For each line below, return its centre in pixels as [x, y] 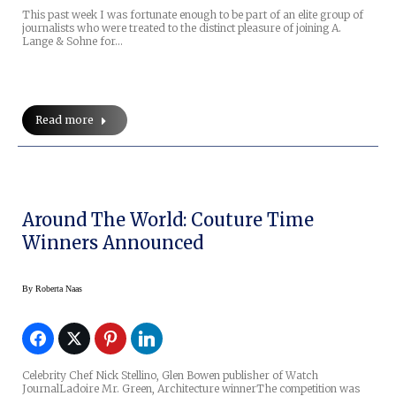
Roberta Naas [59, 289]
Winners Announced [113, 243]
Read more [65, 120]
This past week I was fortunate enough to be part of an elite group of [193, 15]
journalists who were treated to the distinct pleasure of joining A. [182, 28]
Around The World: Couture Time [168, 220]
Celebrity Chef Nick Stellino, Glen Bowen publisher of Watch [170, 376]
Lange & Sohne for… [72, 42]
